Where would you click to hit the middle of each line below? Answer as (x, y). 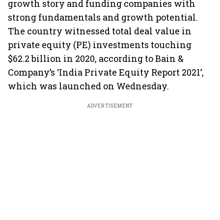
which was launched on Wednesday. (88, 86)
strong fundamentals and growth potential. (103, 17)
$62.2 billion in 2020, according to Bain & (96, 58)
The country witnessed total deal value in (100, 31)
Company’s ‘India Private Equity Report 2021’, (106, 72)
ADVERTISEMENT (110, 106)
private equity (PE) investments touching (100, 45)
